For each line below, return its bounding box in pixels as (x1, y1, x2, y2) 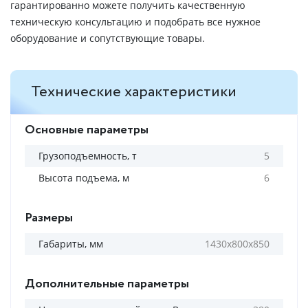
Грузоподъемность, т (38, 149, 137, 162)
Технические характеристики (31, 81, 236, 103)
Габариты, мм (38, 237, 103, 250)
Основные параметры (25, 121, 148, 139)
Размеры (25, 209, 73, 227)
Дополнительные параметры (25, 275, 189, 293)
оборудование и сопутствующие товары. (10, 32, 205, 45)
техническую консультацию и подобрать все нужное (10, 15, 261, 28)
